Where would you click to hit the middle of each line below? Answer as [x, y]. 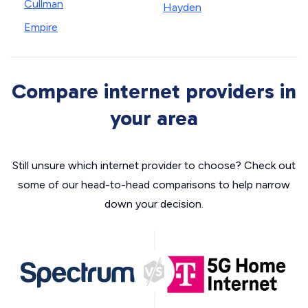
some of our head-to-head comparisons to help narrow [154, 185]
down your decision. [154, 204]
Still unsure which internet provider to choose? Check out [154, 165]
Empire [41, 27]
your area [154, 118]
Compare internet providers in [154, 91]
